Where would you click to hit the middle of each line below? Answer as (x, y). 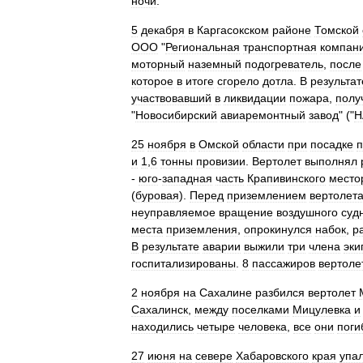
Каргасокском (233, 30)
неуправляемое (173, 212)
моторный (158, 64)
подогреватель (284, 64)
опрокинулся (278, 229)
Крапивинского (286, 178)
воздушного (307, 212)
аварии (222, 246)
